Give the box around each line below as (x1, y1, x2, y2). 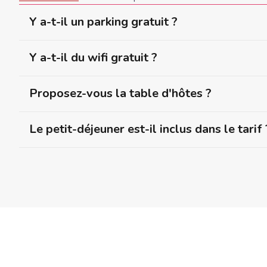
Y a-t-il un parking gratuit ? (29, 14, 178, 30)
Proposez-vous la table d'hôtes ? (29, 85, 212, 102)
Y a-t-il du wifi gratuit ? (29, 49, 158, 66)
